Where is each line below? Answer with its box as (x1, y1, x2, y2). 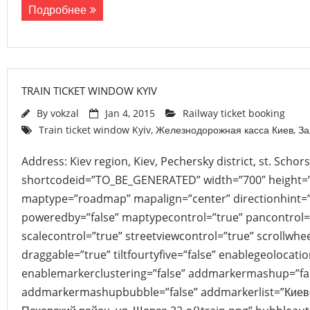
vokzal (51, 107, 79, 120)
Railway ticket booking (183, 107, 285, 120)
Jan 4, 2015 (105, 107, 155, 120)
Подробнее (28, 2, 86, 17)
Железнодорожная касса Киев (156, 123, 293, 136)
